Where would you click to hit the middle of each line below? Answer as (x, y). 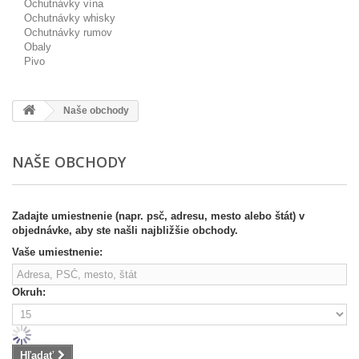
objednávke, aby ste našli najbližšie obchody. (125, 230)
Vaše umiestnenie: (57, 252)
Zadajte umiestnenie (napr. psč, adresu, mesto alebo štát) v (158, 216)
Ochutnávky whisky (70, 18)
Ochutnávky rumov (68, 32)
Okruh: (29, 292)
